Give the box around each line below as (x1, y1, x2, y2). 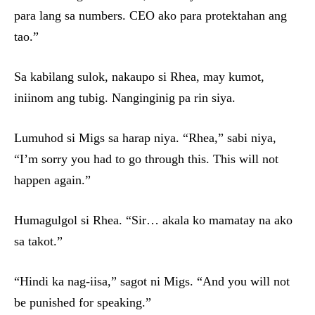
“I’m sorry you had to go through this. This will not (14, 152, 278, 167)
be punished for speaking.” (14, 295, 151, 310)
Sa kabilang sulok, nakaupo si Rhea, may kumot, (14, 70, 264, 84)
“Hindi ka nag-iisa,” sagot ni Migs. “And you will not (14, 274, 290, 289)
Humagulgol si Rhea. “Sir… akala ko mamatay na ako (14, 213, 292, 228)
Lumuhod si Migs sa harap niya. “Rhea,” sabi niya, (14, 131, 276, 146)
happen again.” (14, 173, 91, 188)
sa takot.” (14, 234, 63, 249)
